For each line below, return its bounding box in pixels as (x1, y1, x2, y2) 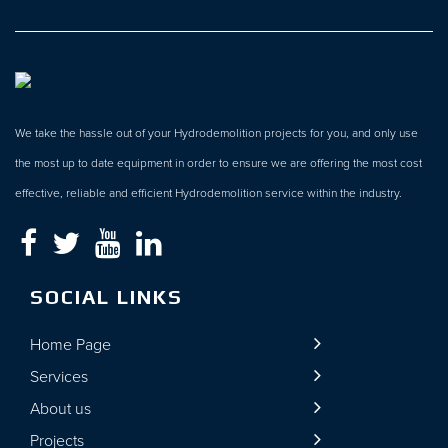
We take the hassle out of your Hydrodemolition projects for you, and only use (15, 123, 418, 142)
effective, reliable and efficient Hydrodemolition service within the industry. (15, 183, 402, 202)
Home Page (30, 333, 111, 357)
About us (30, 397, 91, 421)
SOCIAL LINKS (30, 284, 183, 308)
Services (30, 365, 88, 389)
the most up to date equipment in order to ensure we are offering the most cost (15, 153, 422, 172)
